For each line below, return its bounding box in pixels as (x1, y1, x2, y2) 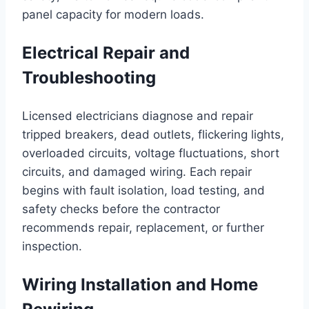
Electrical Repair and (22, 43, 190, 63)
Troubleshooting (22, 68, 156, 88)
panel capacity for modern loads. (22, 8, 204, 22)
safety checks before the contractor (22, 202, 220, 217)
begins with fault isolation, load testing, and (22, 183, 265, 198)
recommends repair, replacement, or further (22, 221, 264, 235)
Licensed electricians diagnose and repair (22, 109, 253, 123)
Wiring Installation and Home (22, 275, 258, 295)
